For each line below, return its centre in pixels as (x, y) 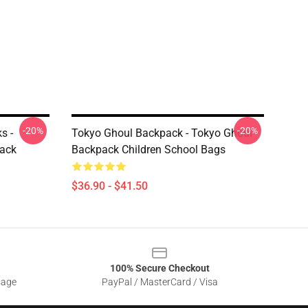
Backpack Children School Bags (148, 150)
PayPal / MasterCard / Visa (159, 282)
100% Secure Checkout (159, 268)
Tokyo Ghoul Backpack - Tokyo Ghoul (162, 133)
